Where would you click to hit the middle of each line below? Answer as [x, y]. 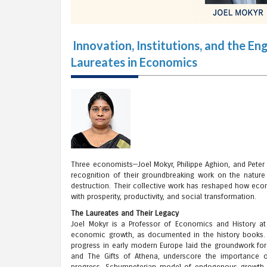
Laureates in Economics [134, 62]
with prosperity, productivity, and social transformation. [164, 196]
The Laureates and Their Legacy [125, 214]
